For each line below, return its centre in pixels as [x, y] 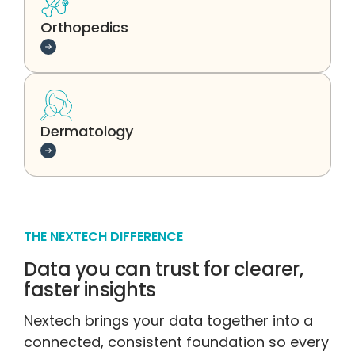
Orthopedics [85, 27]
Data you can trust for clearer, [164, 269]
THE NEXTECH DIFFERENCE [103, 236]
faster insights [90, 289]
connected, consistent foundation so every [176, 342]
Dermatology [87, 131]
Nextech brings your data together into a [168, 320]
